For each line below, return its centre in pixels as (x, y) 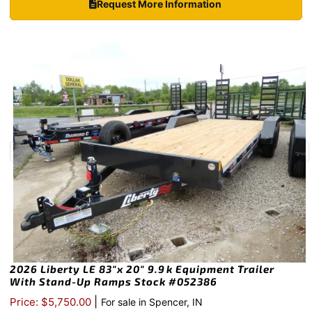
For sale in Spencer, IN (152, 302)
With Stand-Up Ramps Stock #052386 (114, 282)
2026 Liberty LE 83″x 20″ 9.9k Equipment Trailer (142, 269)
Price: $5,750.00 (52, 302)
